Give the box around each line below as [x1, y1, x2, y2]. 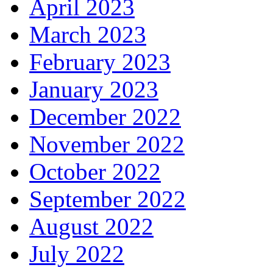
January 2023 [29, 76, 158, 103]
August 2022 [29, 213, 154, 240]
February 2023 [29, 49, 171, 76]
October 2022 [29, 158, 161, 185]
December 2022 [29, 104, 181, 130]
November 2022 [29, 131, 185, 158]
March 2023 [29, 21, 146, 48]
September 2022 [29, 186, 186, 213]
